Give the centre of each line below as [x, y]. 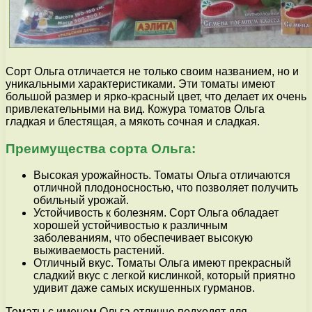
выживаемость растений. [99, 251]
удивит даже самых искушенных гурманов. [144, 288]
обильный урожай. [81, 201]
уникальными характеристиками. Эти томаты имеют [140, 84]
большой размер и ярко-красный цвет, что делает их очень [156, 96]
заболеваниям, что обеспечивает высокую [143, 238]
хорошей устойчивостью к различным [131, 226]
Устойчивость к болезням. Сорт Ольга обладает [156, 213]
